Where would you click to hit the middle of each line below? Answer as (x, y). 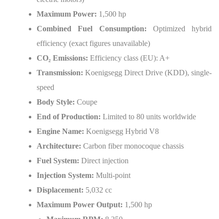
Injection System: (65, 175)
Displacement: (60, 190)
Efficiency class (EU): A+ (129, 58)
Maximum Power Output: (80, 205)
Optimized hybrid (179, 29)
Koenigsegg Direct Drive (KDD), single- (147, 73)
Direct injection (104, 161)
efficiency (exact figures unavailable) (93, 43)
